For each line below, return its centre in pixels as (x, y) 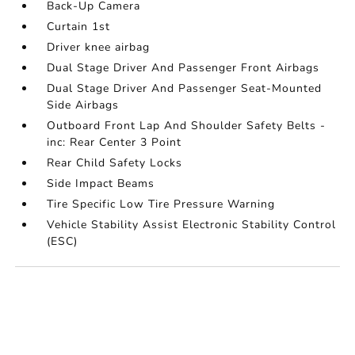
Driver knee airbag (99, 48)
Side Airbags (83, 105)
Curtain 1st (79, 27)
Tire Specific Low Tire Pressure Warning (161, 204)
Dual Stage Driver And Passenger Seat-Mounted (185, 89)
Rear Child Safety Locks (115, 163)
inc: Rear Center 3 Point (115, 143)
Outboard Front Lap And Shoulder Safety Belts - (187, 126)
